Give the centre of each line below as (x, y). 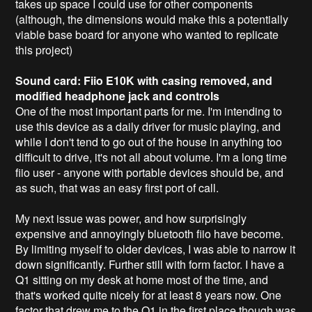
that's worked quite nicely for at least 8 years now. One (149, 295)
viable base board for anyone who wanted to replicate (147, 34)
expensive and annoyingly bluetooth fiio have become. (150, 233)
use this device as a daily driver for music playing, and (148, 126)
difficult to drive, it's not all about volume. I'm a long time (151, 157)
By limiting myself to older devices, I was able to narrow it (156, 249)
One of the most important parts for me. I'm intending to (149, 111)
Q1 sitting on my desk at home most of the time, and (142, 279)
